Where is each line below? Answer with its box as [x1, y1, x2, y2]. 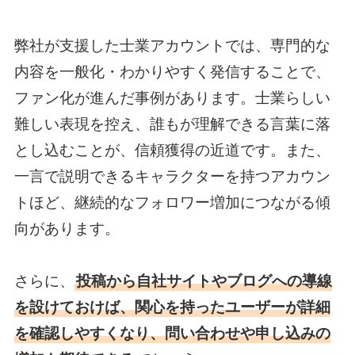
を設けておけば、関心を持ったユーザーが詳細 [13, 298, 330, 315]
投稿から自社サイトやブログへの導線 [75, 272, 332, 289]
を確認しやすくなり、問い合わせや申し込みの [13, 324, 330, 342]
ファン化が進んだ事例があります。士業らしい [13, 89, 330, 106]
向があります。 [13, 219, 120, 237]
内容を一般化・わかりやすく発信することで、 [13, 63, 330, 80]
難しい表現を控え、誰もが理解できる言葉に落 [13, 115, 330, 132]
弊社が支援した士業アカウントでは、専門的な [13, 36, 330, 54]
